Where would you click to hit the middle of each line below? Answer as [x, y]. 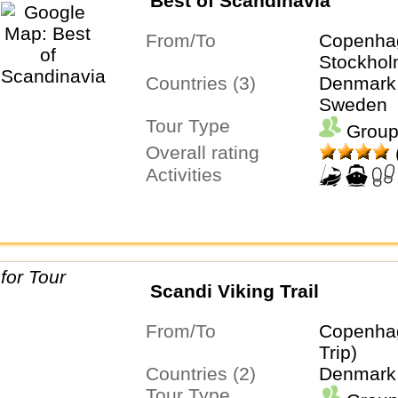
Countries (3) [207, 83]
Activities [190, 175]
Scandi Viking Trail [234, 291]
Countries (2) [207, 374]
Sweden [353, 104]
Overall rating [209, 152]
